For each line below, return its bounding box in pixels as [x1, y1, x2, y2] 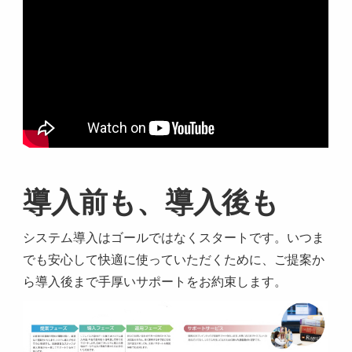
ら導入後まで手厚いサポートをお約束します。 [23, 273, 288, 290]
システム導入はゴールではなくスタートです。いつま [23, 229, 325, 246]
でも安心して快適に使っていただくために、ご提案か [23, 251, 325, 268]
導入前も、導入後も [23, 185, 280, 220]
